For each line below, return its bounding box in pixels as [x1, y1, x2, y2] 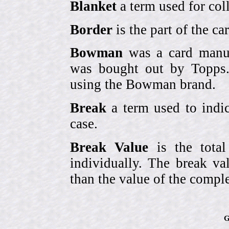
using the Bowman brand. [70, 77, 216, 93]
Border [70, 21, 112, 37]
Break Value [70, 139, 149, 155]
